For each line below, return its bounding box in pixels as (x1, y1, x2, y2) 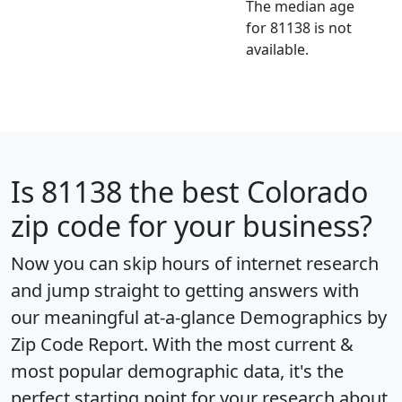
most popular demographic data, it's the (11, 359, 344, 384)
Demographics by (240, 305, 387, 330)
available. (246, 39, 309, 60)
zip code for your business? (11, 206, 372, 246)
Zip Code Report (11, 332, 144, 357)
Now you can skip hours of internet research (11, 251, 379, 276)
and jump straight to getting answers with (11, 278, 359, 303)
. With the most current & (144, 332, 354, 357)
